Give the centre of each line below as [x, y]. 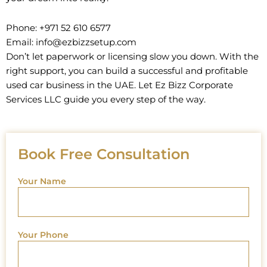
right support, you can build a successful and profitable [127, 71]
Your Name [42, 181]
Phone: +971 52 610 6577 [58, 28]
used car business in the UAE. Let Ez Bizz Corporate [119, 85]
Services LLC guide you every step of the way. [106, 99]
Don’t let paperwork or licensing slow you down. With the [132, 56]
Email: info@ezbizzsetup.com [71, 42]
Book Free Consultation [104, 154]
